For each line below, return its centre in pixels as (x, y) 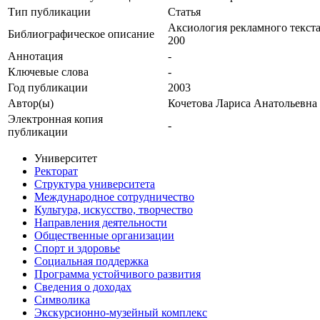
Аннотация (35, 56)
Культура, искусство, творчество (114, 210)
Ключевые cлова (48, 72)
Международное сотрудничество (114, 197)
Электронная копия (55, 119)
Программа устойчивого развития (117, 274)
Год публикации (48, 88)
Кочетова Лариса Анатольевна (242, 104)
